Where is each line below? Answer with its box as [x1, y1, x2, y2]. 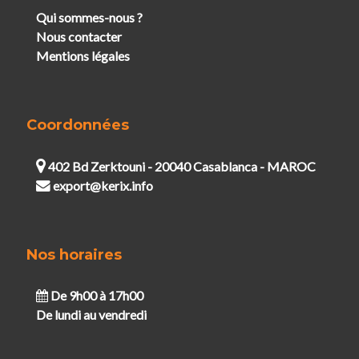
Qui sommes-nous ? [35, 9, 143, 25]
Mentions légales [35, 47, 130, 63]
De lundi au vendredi [35, 306, 147, 322]
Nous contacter [35, 28, 122, 44]
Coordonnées [26, 115, 129, 134]
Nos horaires [26, 245, 122, 264]
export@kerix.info [52, 177, 153, 193]
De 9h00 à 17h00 [47, 287, 143, 303]
